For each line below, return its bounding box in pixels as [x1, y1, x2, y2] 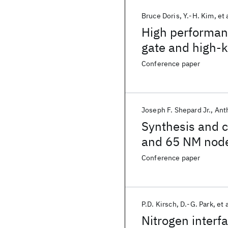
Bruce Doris [141, 11, 180, 20]
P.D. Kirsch [141, 199, 177, 209]
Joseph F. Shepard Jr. [141, 105, 211, 115]
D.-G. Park [180, 199, 213, 209]
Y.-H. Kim [183, 11, 214, 20]
